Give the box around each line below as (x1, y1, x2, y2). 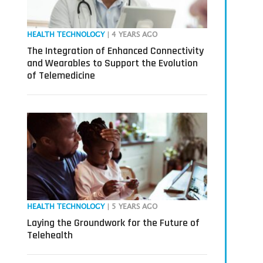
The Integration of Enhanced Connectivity (26, 44, 204, 58)
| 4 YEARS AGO (106, 30, 157, 41)
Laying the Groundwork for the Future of (26, 215, 200, 230)
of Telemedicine (26, 69, 95, 83)
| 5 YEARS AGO (106, 201, 157, 212)
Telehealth (26, 228, 73, 242)
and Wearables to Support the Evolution (26, 56, 198, 70)
